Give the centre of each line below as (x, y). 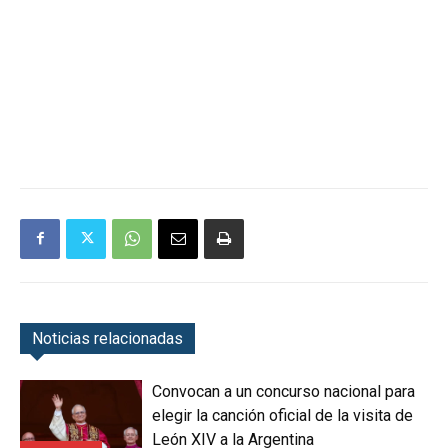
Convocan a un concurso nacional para (284, 391)
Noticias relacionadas (107, 338)
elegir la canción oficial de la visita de (283, 415)
